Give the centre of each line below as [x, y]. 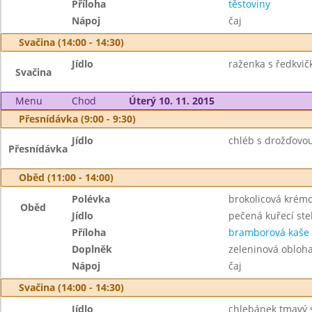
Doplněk [92, 249]
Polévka [91, 199]
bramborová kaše [268, 232]
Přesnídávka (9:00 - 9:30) [77, 119]
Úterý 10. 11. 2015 [171, 101]
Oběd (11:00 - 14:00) [66, 177]
